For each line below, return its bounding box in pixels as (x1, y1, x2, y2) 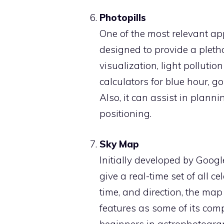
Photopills (99, 11, 146, 23)
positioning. (99, 107, 151, 119)
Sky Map (99, 137, 139, 150)
